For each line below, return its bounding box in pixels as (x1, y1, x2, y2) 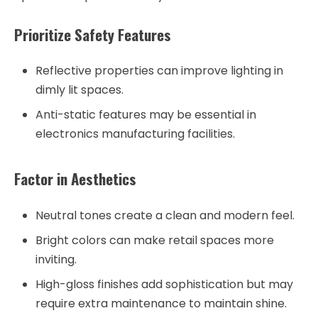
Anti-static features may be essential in (35, 106, 256, 124)
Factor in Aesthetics (14, 168, 136, 190)
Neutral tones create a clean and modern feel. (35, 207, 295, 224)
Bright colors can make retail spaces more (35, 232, 274, 249)
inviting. (35, 251, 77, 268)
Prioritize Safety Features (14, 23, 171, 45)
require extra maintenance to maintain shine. (35, 295, 287, 312)
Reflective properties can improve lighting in (35, 62, 283, 79)
